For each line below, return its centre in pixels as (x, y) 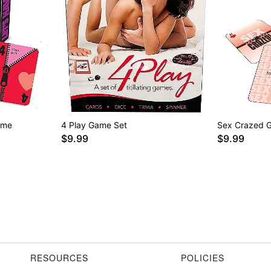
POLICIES (203, 258)
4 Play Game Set (94, 125)
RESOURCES (59, 258)
